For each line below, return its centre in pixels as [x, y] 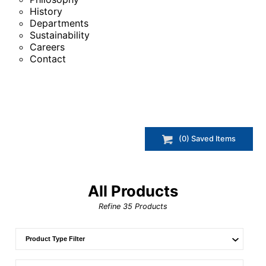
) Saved [201, 139]
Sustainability [60, 35]
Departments [59, 23]
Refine [111, 207]
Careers [47, 47]
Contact [48, 59]
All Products [133, 191]
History [46, 11]
